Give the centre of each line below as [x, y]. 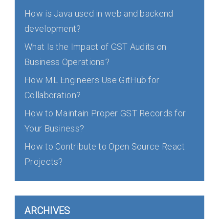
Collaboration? [53, 95]
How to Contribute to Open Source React [105, 146]
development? [53, 29]
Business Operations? [67, 62]
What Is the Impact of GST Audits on [96, 47]
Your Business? [55, 128]
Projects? [44, 162]
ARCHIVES [47, 211]
